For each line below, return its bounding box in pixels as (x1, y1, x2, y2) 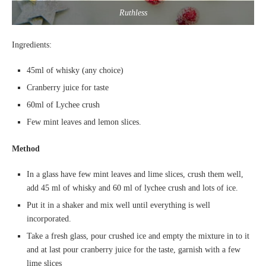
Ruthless (119, 8, 147, 18)
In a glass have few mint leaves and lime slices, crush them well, (27, 170, 243, 179)
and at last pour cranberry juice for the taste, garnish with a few (27, 245, 240, 255)
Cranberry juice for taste (27, 83, 109, 93)
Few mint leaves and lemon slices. (27, 118, 141, 127)
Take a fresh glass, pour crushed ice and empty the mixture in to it (27, 232, 249, 241)
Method (12, 144, 40, 154)
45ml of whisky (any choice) (27, 66, 123, 75)
